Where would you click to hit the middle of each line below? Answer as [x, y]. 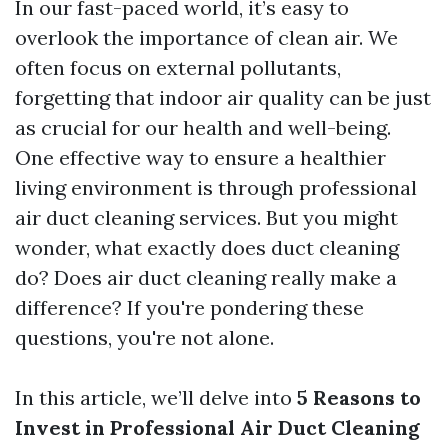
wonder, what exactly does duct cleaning [207, 247]
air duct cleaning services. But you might [206, 217]
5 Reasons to [359, 397]
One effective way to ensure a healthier [200, 157]
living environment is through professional [216, 187]
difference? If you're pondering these [189, 307]
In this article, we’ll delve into [156, 397]
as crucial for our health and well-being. [203, 127]
